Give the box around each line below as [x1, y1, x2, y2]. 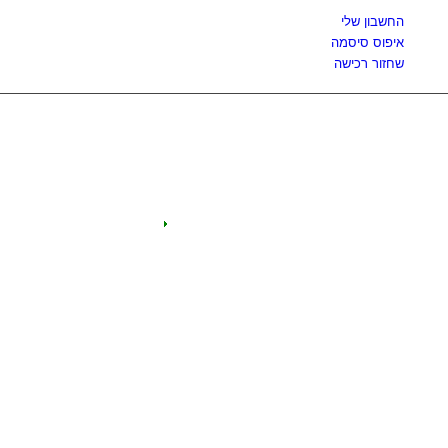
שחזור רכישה [333, 53, 404, 73]
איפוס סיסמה [330, 32, 404, 52]
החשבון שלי [340, 11, 404, 31]
